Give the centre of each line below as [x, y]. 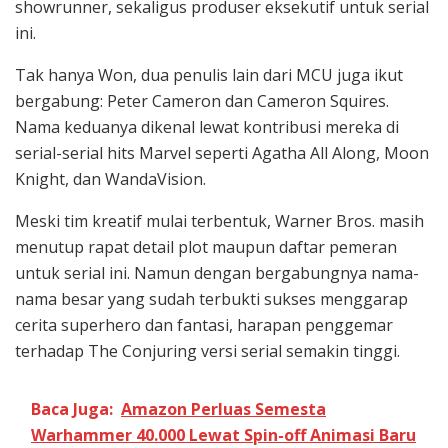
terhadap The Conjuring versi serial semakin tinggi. [207, 350]
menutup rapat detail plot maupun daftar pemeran [206, 246]
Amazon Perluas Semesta [223, 408]
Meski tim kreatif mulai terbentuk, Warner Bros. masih [219, 220]
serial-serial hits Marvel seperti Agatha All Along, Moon [222, 152]
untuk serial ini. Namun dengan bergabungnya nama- [217, 272]
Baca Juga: [72, 408]
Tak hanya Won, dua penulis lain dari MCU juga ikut [209, 74]
